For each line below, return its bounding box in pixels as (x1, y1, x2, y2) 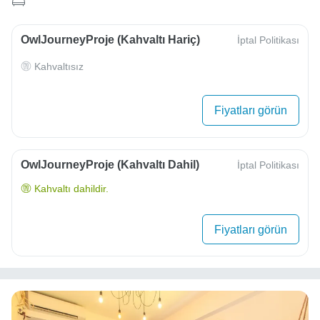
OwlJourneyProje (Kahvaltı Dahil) (21, 158, 199, 171)
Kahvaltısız (34, 60, 84, 72)
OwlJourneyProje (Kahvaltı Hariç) (21, 33, 200, 46)
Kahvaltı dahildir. (34, 182, 109, 194)
